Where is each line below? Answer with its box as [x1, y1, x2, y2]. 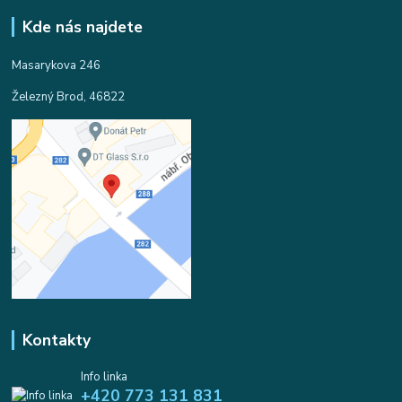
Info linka [80, 369, 127, 386]
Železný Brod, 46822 [12, 89, 126, 106]
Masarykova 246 [12, 57, 101, 74]
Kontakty [22, 329, 91, 352]
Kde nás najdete [22, 16, 143, 39]
